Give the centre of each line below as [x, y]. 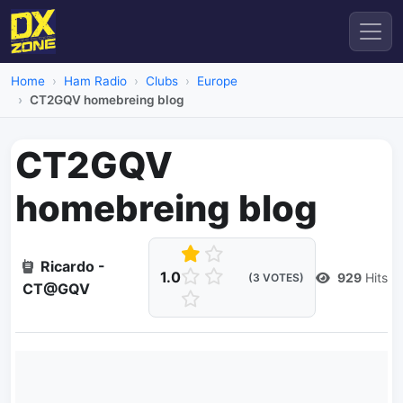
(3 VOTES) [276, 278]
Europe [217, 81]
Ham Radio [95, 81]
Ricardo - [73, 266]
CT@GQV [56, 288]
